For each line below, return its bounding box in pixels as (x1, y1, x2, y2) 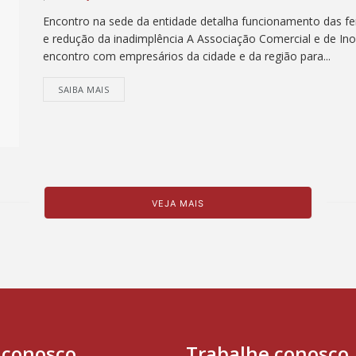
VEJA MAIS (152, 197, 204, 209)
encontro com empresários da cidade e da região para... (43, 48, 331, 64)
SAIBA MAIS (58, 83, 110, 96)
